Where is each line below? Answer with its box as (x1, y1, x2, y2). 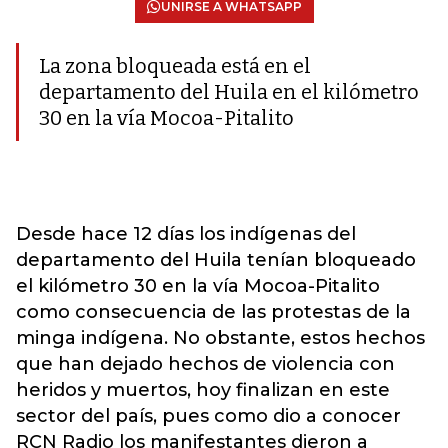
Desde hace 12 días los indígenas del (16, 223, 356, 245)
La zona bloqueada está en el (39, 54, 311, 78)
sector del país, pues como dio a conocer (16, 405, 401, 427)
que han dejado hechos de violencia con (16, 353, 395, 375)
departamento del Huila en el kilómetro (39, 80, 419, 104)
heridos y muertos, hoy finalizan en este (16, 379, 390, 401)
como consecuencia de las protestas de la (16, 301, 411, 323)
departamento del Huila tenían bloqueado (16, 249, 416, 271)
